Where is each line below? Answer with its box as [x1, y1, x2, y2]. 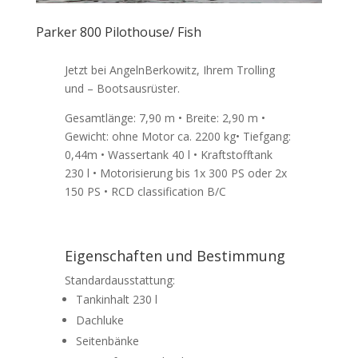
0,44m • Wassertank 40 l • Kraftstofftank [64, 147, 272, 163]
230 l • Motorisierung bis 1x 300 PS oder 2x [64, 165, 287, 181]
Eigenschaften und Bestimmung [64, 246, 285, 266]
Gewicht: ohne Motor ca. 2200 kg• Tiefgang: [64, 129, 291, 145]
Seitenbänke [75, 333, 139, 349]
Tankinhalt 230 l [75, 292, 157, 308]
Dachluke [75, 312, 124, 328]
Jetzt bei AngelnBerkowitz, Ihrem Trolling [64, 62, 275, 78]
